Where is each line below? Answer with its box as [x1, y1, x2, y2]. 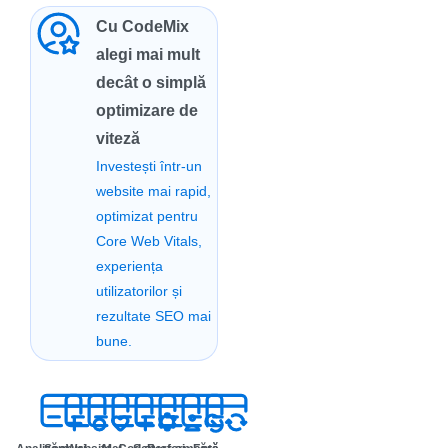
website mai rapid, [95, 183, 211, 200]
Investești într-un [95, 158, 202, 175]
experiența [95, 258, 163, 275]
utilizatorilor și [95, 283, 182, 300]
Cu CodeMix [95, 18, 189, 36]
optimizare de [95, 102, 198, 120]
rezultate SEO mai [95, 308, 211, 325]
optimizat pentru [95, 208, 198, 225]
